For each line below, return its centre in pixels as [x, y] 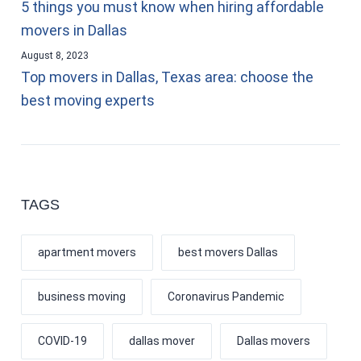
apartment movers [87, 252]
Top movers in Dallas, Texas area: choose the [167, 77]
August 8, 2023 [54, 55]
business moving [81, 296]
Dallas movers [273, 340]
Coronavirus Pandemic [226, 296]
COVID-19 [62, 340]
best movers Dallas [228, 252]
